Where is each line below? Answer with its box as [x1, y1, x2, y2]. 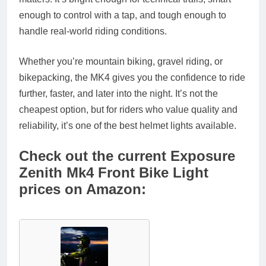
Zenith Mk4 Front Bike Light [19, 164, 208, 180]
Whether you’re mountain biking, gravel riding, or [19, 56, 223, 66]
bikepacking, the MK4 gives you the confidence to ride [19, 72, 245, 83]
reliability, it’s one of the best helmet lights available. [19, 120, 236, 131]
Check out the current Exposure [19, 147, 235, 164]
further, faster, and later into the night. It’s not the [19, 88, 218, 99]
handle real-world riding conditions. [19, 26, 167, 36]
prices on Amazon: [19, 180, 146, 197]
